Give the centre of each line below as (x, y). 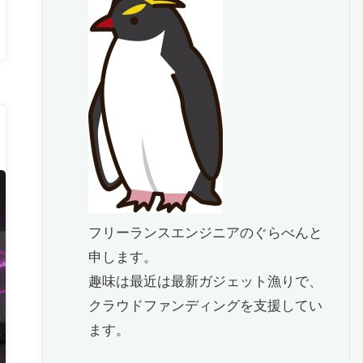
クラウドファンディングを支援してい (206, 305)
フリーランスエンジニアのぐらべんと (206, 232)
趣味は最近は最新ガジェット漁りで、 (206, 281)
